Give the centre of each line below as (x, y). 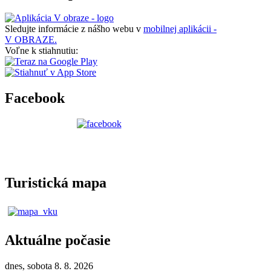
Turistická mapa (56, 183)
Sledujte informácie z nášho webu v (74, 29)
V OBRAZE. (31, 40)
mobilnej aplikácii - (180, 29)
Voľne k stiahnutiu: (41, 51)
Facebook (35, 98)
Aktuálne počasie (58, 240)
